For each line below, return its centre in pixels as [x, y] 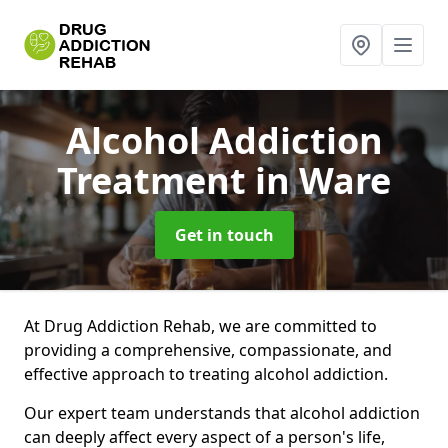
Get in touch [224, 235]
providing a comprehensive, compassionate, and [208, 350]
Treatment [156, 180]
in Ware [323, 180]
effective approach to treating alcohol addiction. [206, 374]
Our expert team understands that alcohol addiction [222, 413]
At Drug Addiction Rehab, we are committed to [200, 326]
